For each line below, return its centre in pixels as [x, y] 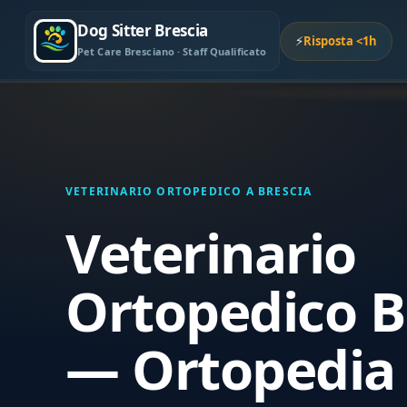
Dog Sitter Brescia [143, 30]
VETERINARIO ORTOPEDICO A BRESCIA [189, 191]
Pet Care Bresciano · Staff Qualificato [172, 51]
